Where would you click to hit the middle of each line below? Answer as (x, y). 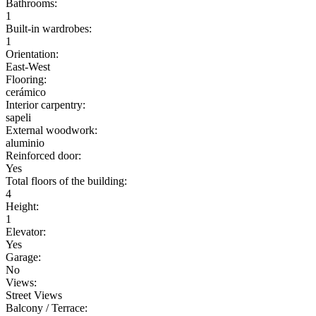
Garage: (23, 257)
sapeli (18, 117)
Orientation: (32, 54)
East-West (28, 66)
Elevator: (26, 231)
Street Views (34, 295)
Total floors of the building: (66, 181)
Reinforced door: (43, 155)
